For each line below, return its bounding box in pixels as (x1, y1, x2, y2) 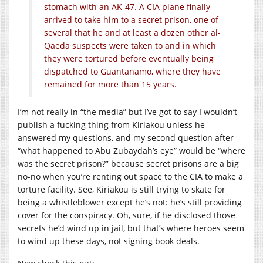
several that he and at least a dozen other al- (44, 26, 221, 38)
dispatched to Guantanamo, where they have (44, 65, 221, 77)
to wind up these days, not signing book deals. (18, 235, 200, 247)
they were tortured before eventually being (44, 52, 214, 64)
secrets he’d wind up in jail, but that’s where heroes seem (18, 222, 244, 234)
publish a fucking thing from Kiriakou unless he (18, 119, 205, 130)
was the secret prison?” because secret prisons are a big (18, 157, 239, 169)
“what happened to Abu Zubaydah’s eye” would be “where (18, 144, 245, 156)
